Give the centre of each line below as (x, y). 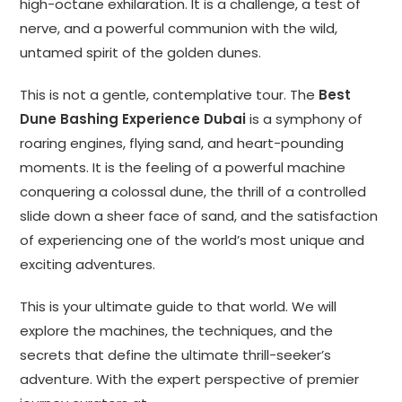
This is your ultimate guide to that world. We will (179, 307)
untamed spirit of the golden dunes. (141, 53)
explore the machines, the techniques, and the (177, 331)
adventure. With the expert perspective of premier (190, 380)
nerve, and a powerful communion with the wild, (179, 29)
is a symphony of (305, 119)
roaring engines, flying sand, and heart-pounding (182, 144)
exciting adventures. (88, 265)
